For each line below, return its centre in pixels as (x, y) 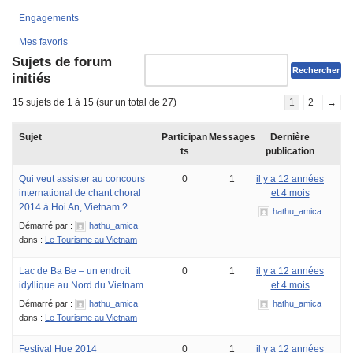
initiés (31, 78)
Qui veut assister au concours (82, 178)
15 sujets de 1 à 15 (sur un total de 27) (95, 102)
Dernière (290, 137)
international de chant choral (80, 193)
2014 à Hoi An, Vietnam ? (73, 207)
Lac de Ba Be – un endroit (74, 271)
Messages (232, 137)
